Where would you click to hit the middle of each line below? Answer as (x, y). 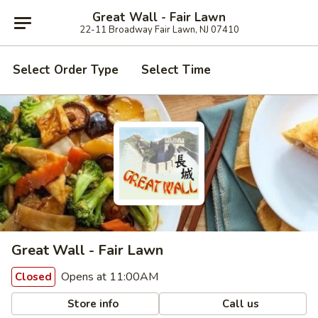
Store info (92, 303)
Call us (240, 303)
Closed (33, 277)
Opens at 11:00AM (108, 277)
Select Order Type (66, 70)
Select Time (176, 70)
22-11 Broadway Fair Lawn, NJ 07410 (159, 29)
